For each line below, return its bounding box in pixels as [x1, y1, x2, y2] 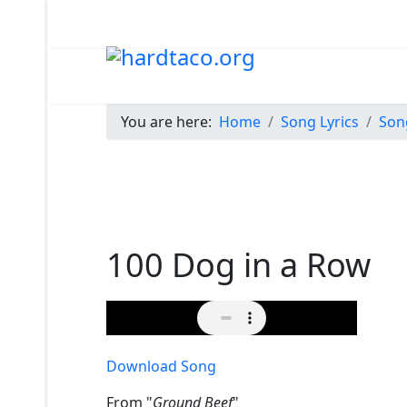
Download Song [106, 356, 216, 376]
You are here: [121, 112, 219, 132]
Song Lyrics [281, 112, 359, 132]
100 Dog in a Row [106, 243, 371, 287]
